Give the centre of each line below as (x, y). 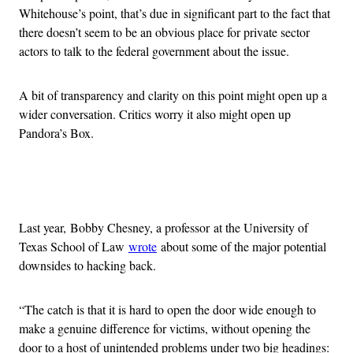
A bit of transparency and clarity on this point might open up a (173, 95)
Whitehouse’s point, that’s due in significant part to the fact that (175, 13)
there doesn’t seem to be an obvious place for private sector (164, 32)
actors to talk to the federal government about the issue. (154, 51)
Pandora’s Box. (56, 133)
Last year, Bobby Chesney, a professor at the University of (163, 228)
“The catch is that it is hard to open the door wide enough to (167, 310)
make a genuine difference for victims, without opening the (165, 329)
